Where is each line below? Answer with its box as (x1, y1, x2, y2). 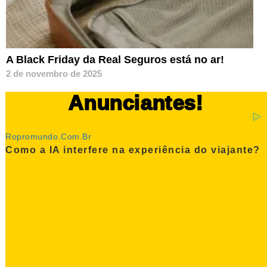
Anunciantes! (69, 91, 204, 114)
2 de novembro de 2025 (6, 69, 102, 79)
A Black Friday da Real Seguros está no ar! (6, 54, 224, 66)
